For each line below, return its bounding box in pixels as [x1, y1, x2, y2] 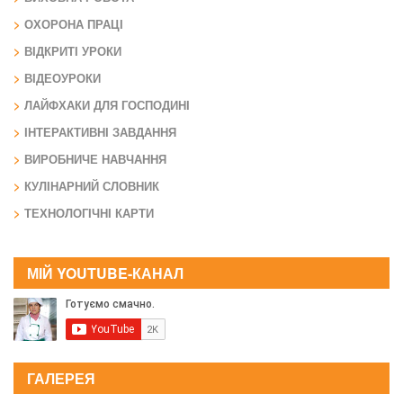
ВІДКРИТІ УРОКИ [24, 42, 121, 59]
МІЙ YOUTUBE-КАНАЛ [27, 263, 184, 283]
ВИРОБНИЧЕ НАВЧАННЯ [24, 150, 166, 167]
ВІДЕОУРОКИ [24, 69, 101, 86]
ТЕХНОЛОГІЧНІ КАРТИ [24, 204, 154, 221]
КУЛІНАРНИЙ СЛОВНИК [24, 177, 159, 194]
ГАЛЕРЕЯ [27, 368, 95, 389]
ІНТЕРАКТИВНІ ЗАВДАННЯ [24, 123, 176, 140]
